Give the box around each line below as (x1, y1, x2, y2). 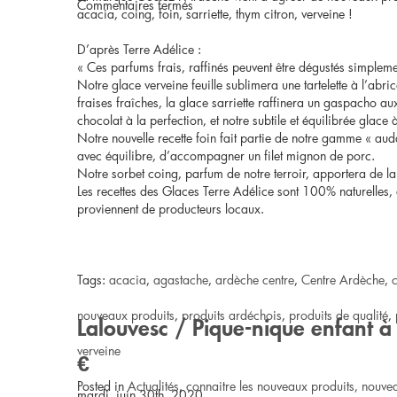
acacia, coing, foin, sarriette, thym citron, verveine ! (77, 5, 353, 22)
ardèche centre (215, 271, 294, 288)
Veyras (192, 31, 229, 48)
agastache (153, 271, 208, 288)
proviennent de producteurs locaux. (77, 200, 264, 217)
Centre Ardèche (301, 271, 385, 288)
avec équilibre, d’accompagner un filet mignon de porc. (77, 147, 375, 164)
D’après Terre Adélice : (77, 41, 201, 58)
